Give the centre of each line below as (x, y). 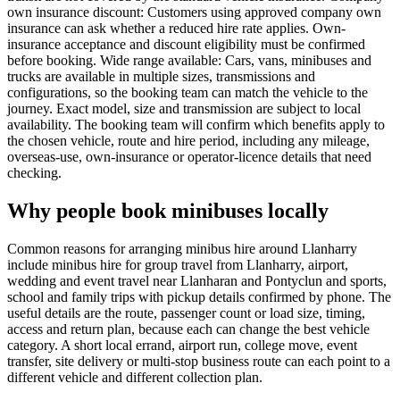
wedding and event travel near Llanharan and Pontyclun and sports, (197, 280)
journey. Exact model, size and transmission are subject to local (184, 109)
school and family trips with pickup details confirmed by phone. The (199, 296)
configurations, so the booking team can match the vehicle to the (187, 93)
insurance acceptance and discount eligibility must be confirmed (186, 45)
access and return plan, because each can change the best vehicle (188, 329)
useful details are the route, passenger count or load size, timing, (186, 312)
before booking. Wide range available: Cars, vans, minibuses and (189, 61)
